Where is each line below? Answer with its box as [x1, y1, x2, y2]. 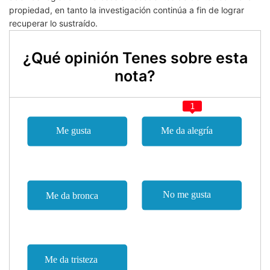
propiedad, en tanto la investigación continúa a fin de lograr [9, 5, 244, 16]
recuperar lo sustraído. [9, 18, 98, 29]
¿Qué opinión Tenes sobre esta [22, 49, 248, 67]
